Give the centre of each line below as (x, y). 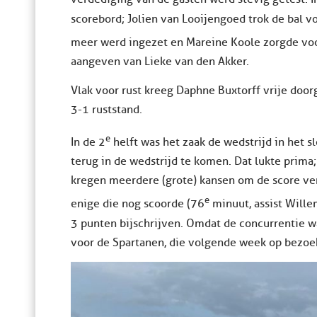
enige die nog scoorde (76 (138, 204)
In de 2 (88, 143)
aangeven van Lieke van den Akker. (160, 61)
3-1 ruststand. (106, 109)
